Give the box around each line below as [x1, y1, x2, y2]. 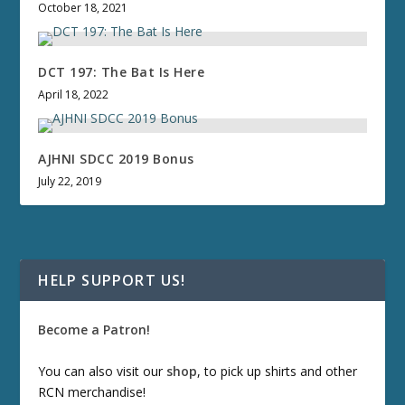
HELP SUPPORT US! [38, 270, 186, 291]
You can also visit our [38, 362, 167, 380]
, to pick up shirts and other [197, 362, 358, 380]
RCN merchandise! [38, 382, 146, 400]
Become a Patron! [38, 321, 151, 339]
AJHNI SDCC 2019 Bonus [38, 150, 194, 168]
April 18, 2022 [38, 87, 109, 103]
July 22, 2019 [38, 174, 102, 190]
